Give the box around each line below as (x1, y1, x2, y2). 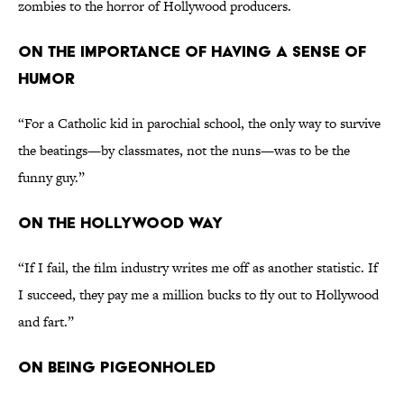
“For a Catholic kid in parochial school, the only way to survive (18, 114, 381, 133)
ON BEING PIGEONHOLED (18, 357, 216, 377)
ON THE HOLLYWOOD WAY (18, 213, 223, 233)
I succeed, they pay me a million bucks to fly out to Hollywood (18, 285, 379, 305)
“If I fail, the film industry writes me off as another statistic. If (18, 258, 378, 278)
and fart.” (18, 312, 74, 332)
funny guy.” (18, 168, 85, 188)
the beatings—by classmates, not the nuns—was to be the (18, 141, 350, 161)
